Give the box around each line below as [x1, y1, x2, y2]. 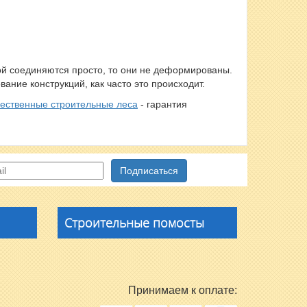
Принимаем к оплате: [128, 284, 237, 297]
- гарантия [138, 99, 187, 110]
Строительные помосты [64, 214, 204, 232]
